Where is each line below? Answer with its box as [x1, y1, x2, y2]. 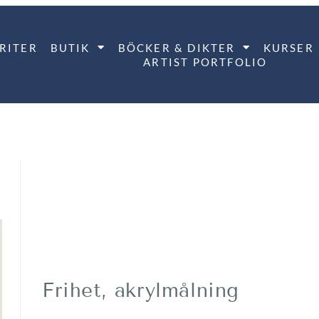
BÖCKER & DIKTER [117, 41, 236, 54]
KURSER [263, 41, 314, 54]
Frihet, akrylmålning [42, 278, 239, 303]
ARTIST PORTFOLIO [143, 55, 268, 68]
